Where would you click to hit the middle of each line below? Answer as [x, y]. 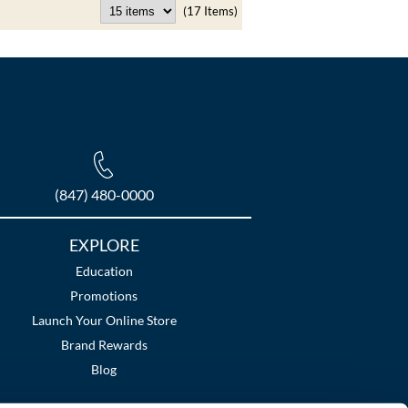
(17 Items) [210, 11]
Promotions [104, 296]
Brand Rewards [104, 345]
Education [104, 271]
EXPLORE [104, 245]
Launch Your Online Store [104, 321]
